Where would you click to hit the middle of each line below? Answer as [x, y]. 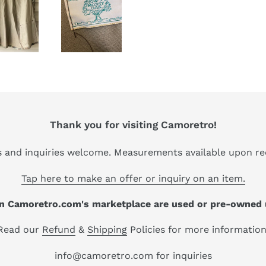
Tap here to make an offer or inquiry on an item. [133, 178]
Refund [59, 230]
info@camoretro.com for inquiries [133, 255]
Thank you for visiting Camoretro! [133, 124]
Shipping [107, 230]
